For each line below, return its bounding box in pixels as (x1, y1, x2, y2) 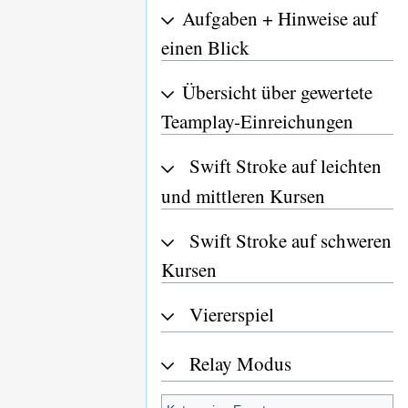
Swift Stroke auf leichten (189, 153, 382, 179)
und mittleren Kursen (161, 182, 325, 209)
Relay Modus (189, 351, 291, 377)
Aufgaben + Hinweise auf (182, 5, 377, 31)
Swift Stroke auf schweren (189, 227, 392, 253)
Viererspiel (189, 301, 274, 327)
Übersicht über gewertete (182, 79, 372, 106)
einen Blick (161, 35, 250, 61)
